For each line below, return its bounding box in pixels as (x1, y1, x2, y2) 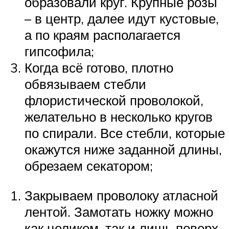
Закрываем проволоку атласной (25, 187, 218, 203)
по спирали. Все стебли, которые (25, 125, 225, 142)
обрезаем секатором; (25, 157, 153, 174)
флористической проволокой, (25, 92, 203, 109)
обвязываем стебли (25, 76, 146, 93)
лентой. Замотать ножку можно (25, 203, 213, 220)
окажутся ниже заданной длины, (25, 141, 222, 158)
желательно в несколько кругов (25, 108, 213, 125)
